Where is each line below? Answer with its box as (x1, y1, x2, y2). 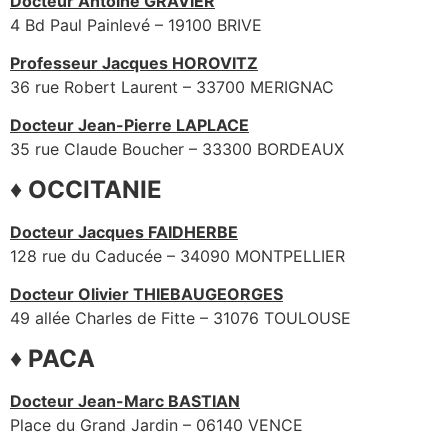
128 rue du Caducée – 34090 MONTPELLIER (10, 245, 345, 266)
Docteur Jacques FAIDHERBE (10, 221, 238, 242)
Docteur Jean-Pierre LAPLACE (10, 115, 249, 136)
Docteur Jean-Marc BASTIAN (10, 390, 240, 411)
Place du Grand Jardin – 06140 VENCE (10, 414, 303, 435)
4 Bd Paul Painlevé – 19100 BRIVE (10, 14, 262, 35)
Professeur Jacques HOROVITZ (10, 52, 258, 73)
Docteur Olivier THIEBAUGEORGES (10, 284, 283, 305)
